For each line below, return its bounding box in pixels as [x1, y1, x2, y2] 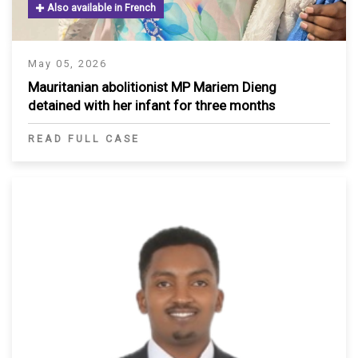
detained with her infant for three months [28, 97, 275, 113]
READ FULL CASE [28, 132, 140, 145]
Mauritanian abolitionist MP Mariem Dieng [28, 78, 276, 95]
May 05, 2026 [28, 57, 107, 70]
